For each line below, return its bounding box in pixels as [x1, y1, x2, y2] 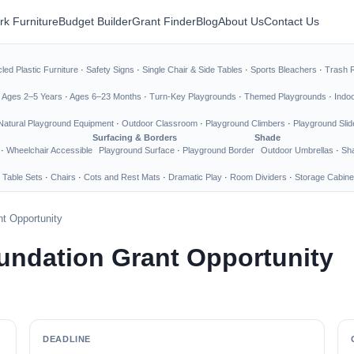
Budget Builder [58, 15, 132, 28]
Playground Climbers [205, 119, 285, 128]
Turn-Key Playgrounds [149, 92, 236, 101]
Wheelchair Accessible [6, 145, 92, 155]
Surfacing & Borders [92, 133, 177, 142]
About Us [218, 15, 264, 28]
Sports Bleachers [250, 65, 317, 74]
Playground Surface [99, 145, 175, 155]
